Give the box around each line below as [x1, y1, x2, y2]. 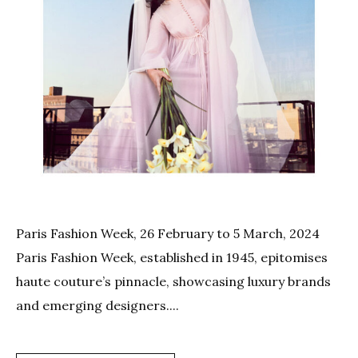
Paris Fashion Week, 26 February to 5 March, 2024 [16, 225, 320, 242]
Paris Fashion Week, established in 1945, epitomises [16, 249, 328, 266]
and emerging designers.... [16, 297, 179, 314]
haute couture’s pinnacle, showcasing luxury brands [16, 273, 331, 290]
